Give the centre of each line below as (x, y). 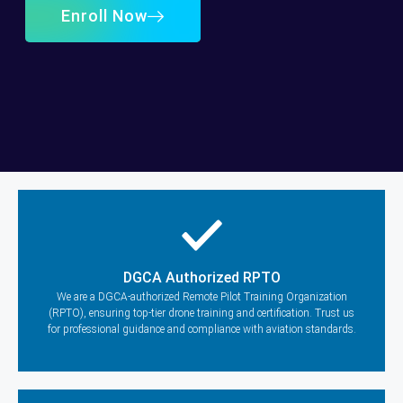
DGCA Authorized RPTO (201, 278)
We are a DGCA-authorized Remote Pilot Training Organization (201, 297)
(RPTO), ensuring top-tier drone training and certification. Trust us (201, 313)
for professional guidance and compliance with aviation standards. (201, 329)
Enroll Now (104, 15)
